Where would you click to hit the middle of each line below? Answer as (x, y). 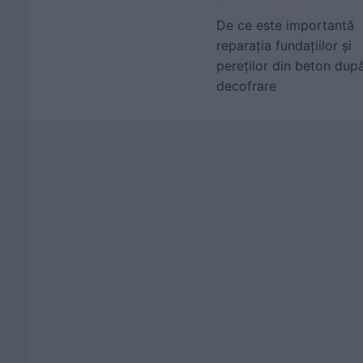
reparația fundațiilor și (284, 45)
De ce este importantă (285, 25)
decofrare (246, 86)
